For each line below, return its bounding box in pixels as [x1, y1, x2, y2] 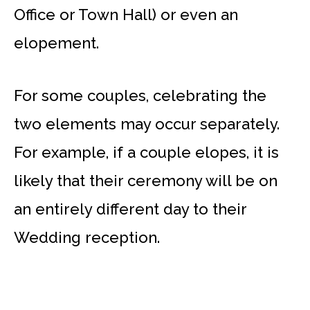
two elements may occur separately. [14, 115, 280, 134]
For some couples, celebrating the [14, 86, 266, 105]
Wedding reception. [14, 228, 160, 247]
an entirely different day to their [14, 200, 246, 219]
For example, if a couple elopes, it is [14, 143, 279, 162]
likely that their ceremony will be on [14, 172, 277, 190]
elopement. [14, 33, 99, 52]
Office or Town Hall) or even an [14, 5, 238, 24]
